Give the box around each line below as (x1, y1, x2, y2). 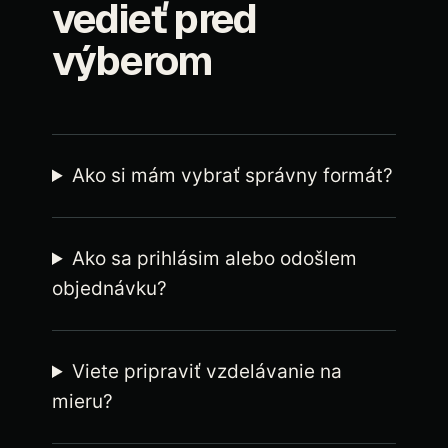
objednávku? (52, 277, 167, 300)
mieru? (52, 390, 113, 413)
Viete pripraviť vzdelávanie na (72, 360, 343, 383)
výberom (52, 35, 213, 87)
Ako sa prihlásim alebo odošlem (72, 247, 358, 270)
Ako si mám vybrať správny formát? (72, 164, 394, 187)
